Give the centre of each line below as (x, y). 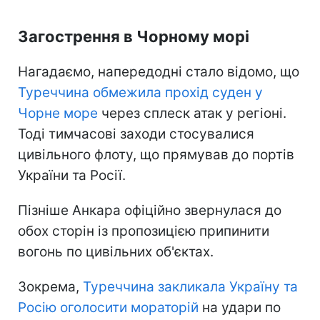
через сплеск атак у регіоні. (192, 113)
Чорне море (58, 113)
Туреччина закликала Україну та (190, 286)
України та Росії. (72, 175)
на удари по (240, 307)
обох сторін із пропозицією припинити (144, 231)
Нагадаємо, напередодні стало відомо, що (159, 71)
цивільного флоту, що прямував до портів (156, 154)
